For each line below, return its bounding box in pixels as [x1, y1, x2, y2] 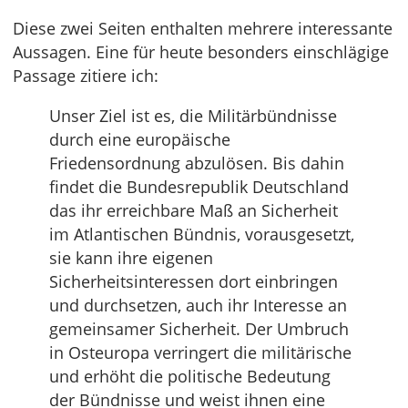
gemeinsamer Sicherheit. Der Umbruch [49, 318, 349, 340]
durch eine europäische [49, 128, 230, 150]
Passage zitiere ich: [13, 65, 158, 87]
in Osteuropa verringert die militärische [49, 342, 352, 363]
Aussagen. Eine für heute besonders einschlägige [13, 41, 389, 63]
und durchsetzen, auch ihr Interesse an [49, 294, 347, 316]
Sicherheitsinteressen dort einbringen [49, 270, 338, 292]
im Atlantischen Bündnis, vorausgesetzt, [49, 223, 354, 245]
